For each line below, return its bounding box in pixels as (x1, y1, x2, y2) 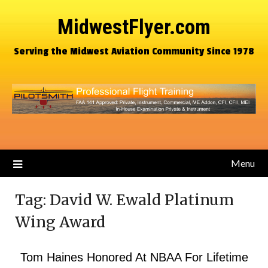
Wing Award (15, 212, 105, 232)
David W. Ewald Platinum (50, 190, 234, 209)
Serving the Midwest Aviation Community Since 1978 (14, 45, 254, 57)
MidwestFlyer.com (57, 15, 211, 39)
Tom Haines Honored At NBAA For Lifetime (20, 251, 248, 264)
